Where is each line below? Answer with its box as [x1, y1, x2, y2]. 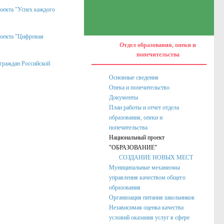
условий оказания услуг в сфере [109, 214, 189, 221]
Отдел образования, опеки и [119, 41, 196, 48]
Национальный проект [109, 134, 164, 141]
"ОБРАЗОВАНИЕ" [109, 144, 157, 151]
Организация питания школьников [109, 194, 194, 201]
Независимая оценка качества [109, 204, 183, 211]
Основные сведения [109, 74, 158, 81]
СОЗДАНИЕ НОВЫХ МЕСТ [119, 154, 193, 161]
